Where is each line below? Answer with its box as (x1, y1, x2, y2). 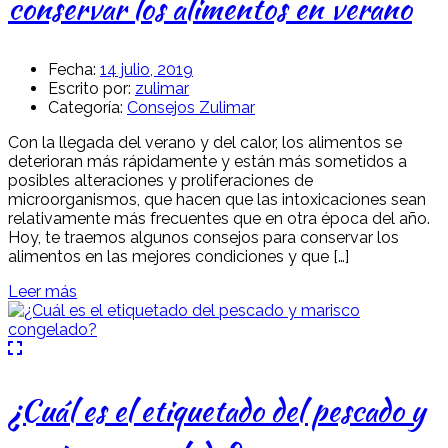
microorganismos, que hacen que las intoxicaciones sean (8, 189, 426, 209)
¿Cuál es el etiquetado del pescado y (8, 387, 425, 432)
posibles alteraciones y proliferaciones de (8, 170, 313, 190)
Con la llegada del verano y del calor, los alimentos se (8, 132, 402, 152)
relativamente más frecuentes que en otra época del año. (8, 208, 430, 228)
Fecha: (48, 59, 96, 79)
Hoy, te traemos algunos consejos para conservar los (8, 227, 399, 247)
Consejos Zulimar (127, 97, 255, 117)
